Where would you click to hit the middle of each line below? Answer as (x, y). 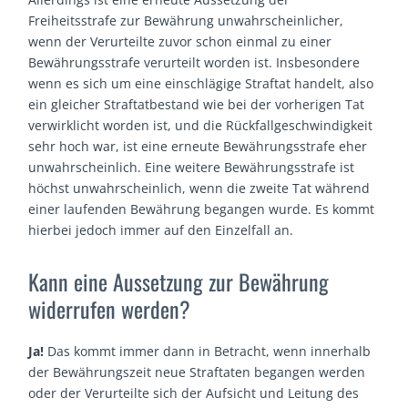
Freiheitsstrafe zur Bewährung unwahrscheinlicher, (186, 20)
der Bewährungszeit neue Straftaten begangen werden (197, 372)
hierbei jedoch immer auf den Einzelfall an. (161, 229)
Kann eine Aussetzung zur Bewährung (179, 281)
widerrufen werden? (110, 308)
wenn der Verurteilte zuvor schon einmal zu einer (180, 41)
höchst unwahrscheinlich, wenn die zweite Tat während (199, 188)
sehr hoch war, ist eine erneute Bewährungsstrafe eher (198, 146)
